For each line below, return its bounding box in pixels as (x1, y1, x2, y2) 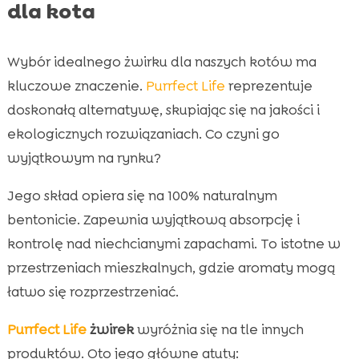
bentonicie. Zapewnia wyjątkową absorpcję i (6, 210, 300, 228)
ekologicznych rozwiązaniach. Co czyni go (6, 124, 280, 143)
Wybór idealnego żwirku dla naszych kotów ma (6, 52, 317, 71)
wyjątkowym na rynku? (6, 148, 161, 167)
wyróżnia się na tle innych (133, 320, 304, 338)
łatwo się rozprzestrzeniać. (6, 282, 179, 301)
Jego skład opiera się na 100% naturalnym (6, 186, 277, 204)
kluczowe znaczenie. (6, 76, 146, 95)
